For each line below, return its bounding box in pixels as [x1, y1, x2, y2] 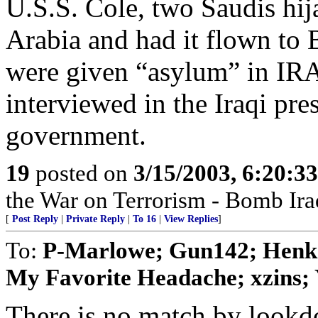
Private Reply [66, 214, 125, 224]
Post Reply [12, 214, 58, 224]
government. [6, 120, 146, 150]
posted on [30, 160, 133, 186]
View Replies [164, 214, 218, 224]
